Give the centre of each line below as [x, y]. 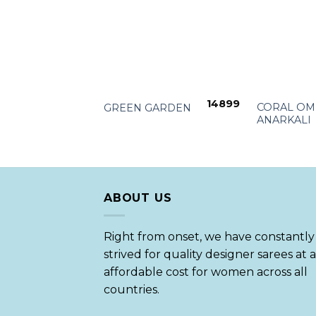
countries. [132, 289]
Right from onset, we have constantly [209, 236]
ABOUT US [138, 198]
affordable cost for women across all [206, 272]
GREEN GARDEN [147, 108]
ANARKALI [284, 120]
